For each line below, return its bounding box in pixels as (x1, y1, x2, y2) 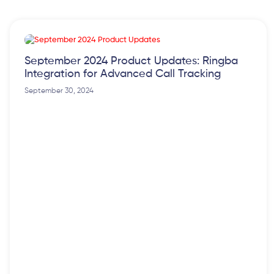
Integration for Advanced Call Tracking (24, 68, 221, 80)
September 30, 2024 (24, 87, 94, 95)
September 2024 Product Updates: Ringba (24, 56, 238, 67)
